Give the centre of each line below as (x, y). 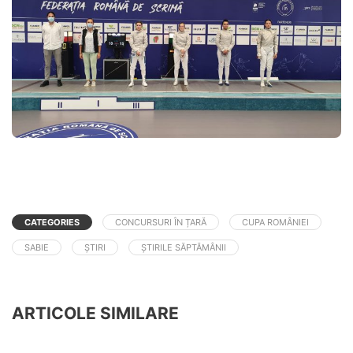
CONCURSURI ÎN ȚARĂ (161, 222)
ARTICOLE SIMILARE (95, 313)
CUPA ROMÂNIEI (275, 222)
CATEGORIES (52, 222)
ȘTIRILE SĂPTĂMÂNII (184, 247)
